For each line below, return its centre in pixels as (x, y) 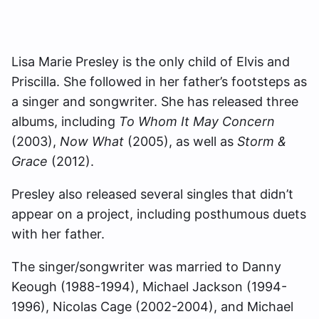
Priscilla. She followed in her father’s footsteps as (159, 82)
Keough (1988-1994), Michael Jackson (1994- (149, 287)
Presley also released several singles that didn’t (152, 194)
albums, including (65, 121)
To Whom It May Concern (197, 121)
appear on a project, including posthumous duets (159, 214)
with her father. (58, 234)
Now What (92, 141)
